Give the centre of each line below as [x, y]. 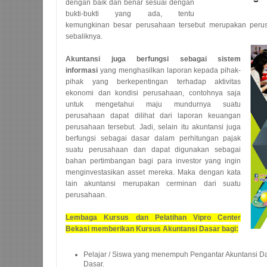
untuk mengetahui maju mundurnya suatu [153, 104]
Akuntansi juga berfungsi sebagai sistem [153, 59]
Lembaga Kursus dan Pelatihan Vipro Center [153, 218]
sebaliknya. [84, 36]
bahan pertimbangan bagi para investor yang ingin [153, 161]
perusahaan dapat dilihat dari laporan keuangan [153, 116]
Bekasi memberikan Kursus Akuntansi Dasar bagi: [152, 229]
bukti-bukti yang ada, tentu [130, 14]
